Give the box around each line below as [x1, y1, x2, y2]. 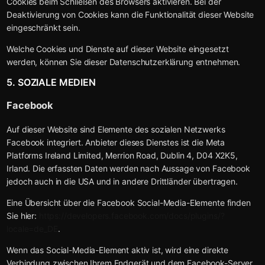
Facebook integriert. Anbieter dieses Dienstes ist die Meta [7, 137, 225, 147]
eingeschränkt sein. [7, 22, 80, 33]
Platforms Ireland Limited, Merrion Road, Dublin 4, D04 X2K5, [7, 150, 238, 160]
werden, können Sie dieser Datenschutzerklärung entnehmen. [7, 57, 241, 67]
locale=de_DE [7, 223, 58, 234]
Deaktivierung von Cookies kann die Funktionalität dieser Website [7, 9, 254, 20]
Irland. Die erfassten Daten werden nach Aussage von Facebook [7, 163, 250, 173]
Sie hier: [7, 210, 39, 221]
